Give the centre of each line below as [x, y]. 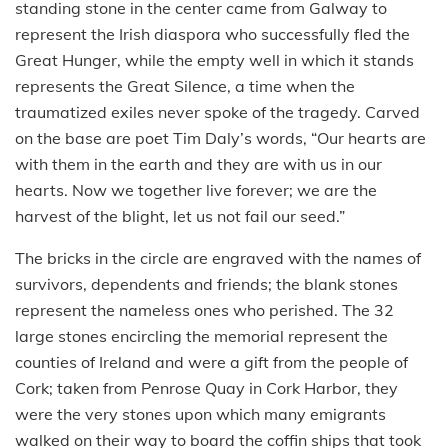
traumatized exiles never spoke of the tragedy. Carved [217, 111]
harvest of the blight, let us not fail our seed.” [180, 215]
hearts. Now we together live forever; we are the [196, 189]
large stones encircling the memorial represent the [201, 335]
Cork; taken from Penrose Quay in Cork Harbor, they [206, 387]
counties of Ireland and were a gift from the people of [211, 361]
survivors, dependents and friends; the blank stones [206, 283]
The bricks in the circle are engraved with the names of [218, 257]
